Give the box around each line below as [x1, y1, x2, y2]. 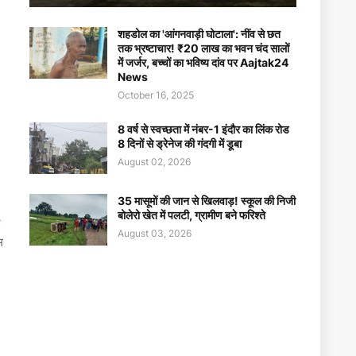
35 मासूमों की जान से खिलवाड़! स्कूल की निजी [118, 194, 296, 207]
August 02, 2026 [118, 156, 191, 168]
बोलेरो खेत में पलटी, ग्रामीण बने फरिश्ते [118, 208, 265, 222]
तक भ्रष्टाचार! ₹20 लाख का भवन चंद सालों [118, 41, 289, 55]
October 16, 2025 [118, 89, 194, 101]
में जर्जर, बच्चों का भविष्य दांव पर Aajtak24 [118, 56, 288, 69]
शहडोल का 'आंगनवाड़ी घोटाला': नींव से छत [118, 27, 281, 41]
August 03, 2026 [118, 227, 192, 239]
